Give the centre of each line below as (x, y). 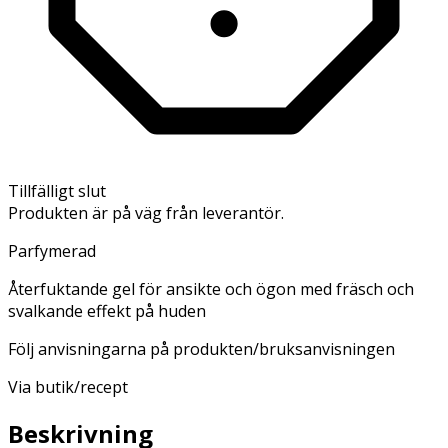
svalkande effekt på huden (107, 310)
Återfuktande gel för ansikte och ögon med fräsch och (211, 288)
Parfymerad (52, 250)
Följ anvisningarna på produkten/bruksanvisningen (201, 348)
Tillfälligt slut (57, 190)
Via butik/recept (68, 386)
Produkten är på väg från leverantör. (146, 212)
